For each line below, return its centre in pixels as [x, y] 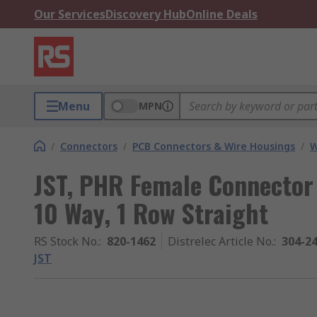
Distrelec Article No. [221, 241]
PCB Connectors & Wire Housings [214, 146]
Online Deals [222, 14]
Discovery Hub [146, 14]
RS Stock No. [67, 241]
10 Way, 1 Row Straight [151, 213]
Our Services [70, 14]
